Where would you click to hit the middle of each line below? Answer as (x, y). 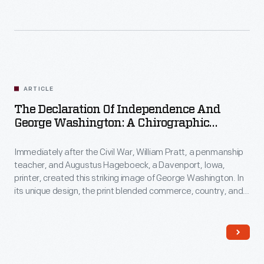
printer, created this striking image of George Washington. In (129, 178)
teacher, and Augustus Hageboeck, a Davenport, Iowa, (120, 165)
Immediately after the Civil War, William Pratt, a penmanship (129, 152)
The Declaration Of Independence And (117, 110)
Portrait (34, 137)
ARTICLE (39, 89)
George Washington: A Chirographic (112, 123)
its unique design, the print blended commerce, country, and (129, 191)
